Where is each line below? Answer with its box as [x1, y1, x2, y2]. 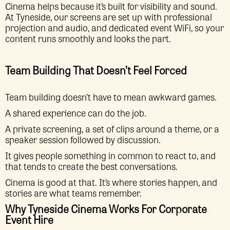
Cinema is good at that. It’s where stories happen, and [5, 175, 217, 188]
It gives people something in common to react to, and [5, 148, 216, 162]
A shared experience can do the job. [5, 106, 148, 119]
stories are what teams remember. [5, 186, 142, 199]
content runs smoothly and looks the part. [5, 31, 171, 45]
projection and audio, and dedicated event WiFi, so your [5, 21, 224, 34]
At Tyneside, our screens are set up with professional [5, 10, 212, 23]
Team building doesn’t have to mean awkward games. [5, 90, 217, 103]
